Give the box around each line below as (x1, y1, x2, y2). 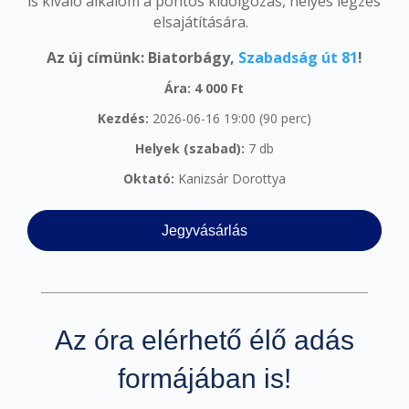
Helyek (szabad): (134, 139, 245, 157)
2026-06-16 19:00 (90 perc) (148, 109, 311, 127)
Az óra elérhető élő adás (54, 324, 354, 355)
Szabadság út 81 (237, 47, 358, 68)
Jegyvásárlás (161, 222, 247, 238)
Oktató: (122, 169, 174, 187)
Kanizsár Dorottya (173, 169, 286, 187)
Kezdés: (97, 109, 149, 127)
